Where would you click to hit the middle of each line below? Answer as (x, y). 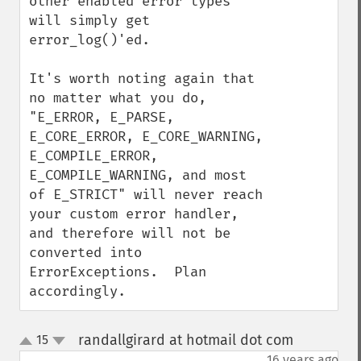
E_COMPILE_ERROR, (93, 156)
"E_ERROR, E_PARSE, (102, 117)
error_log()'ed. (89, 40)
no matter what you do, (118, 98)
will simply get (89, 21)
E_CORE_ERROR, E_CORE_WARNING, (146, 137)
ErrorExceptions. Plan (118, 272)
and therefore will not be (130, 233)
